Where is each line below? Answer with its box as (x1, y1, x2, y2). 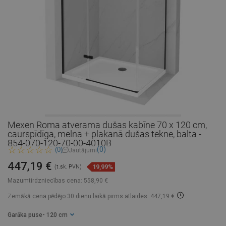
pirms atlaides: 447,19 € (106, 193, 175, 200)
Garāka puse (8, 211, 42, 219)
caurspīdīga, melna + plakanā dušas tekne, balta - (8, 129, 201, 139)
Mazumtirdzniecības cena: (8, 177, 82, 185)
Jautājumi (69, 146, 97, 154)
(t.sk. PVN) (54, 163, 82, 171)
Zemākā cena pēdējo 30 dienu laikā (8, 193, 106, 200)
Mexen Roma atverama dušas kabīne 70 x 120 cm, (8, 120, 207, 130)
